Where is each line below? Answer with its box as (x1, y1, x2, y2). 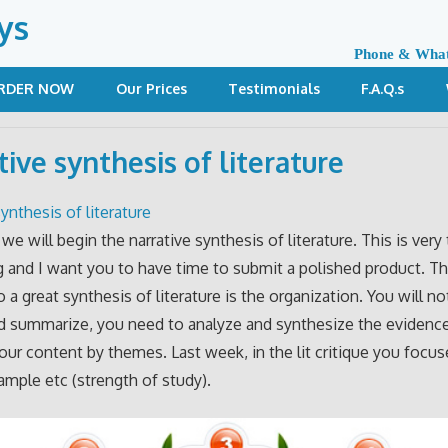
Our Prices (115, 79, 187, 97)
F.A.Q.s (361, 79, 405, 97)
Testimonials (228, 79, 321, 97)
